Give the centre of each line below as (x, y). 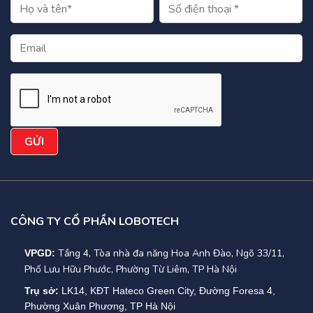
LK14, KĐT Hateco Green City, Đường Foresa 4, (167, 291)
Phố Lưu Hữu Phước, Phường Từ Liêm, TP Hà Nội (131, 270)
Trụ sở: (42, 291)
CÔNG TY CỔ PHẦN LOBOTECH (95, 222)
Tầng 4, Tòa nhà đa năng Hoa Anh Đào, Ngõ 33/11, (171, 254)
